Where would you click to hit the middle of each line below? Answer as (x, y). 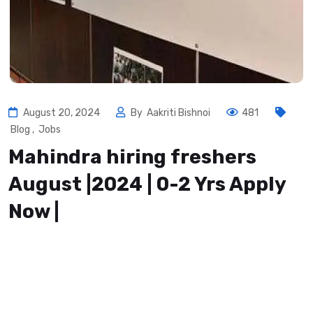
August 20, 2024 (61, 113)
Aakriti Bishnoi (180, 113)
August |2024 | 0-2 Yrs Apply (147, 184)
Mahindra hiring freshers (132, 157)
